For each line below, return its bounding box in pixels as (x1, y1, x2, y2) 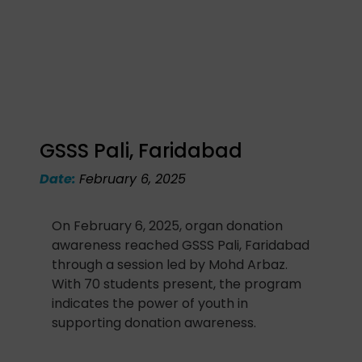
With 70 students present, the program (52, 275, 302, 293)
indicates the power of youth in (52, 294, 249, 313)
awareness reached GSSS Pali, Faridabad (52, 236, 310, 255)
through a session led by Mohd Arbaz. (52, 255, 288, 274)
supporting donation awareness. (52, 314, 257, 332)
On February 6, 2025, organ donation (52, 217, 284, 235)
